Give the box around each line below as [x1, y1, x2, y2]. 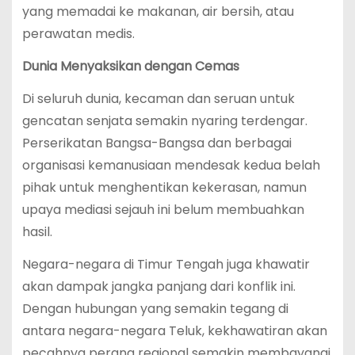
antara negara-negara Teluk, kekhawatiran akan [21, 321, 327, 340]
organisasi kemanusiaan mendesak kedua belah [21, 155, 320, 174]
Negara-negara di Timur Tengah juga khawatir [21, 254, 310, 273]
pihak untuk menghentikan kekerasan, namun [21, 177, 307, 197]
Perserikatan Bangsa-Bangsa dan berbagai [21, 133, 292, 152]
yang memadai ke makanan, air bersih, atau [21, 2, 294, 21]
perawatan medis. [21, 25, 135, 44]
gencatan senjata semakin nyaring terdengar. [21, 111, 307, 130]
